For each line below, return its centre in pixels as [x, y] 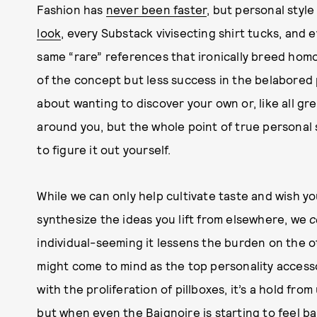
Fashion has [71, 9]
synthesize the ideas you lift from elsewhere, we [173, 219]
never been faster [156, 9]
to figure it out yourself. [104, 149]
